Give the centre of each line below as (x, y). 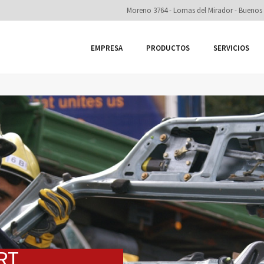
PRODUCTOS (168, 48)
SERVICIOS (231, 48)
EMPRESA (107, 48)
